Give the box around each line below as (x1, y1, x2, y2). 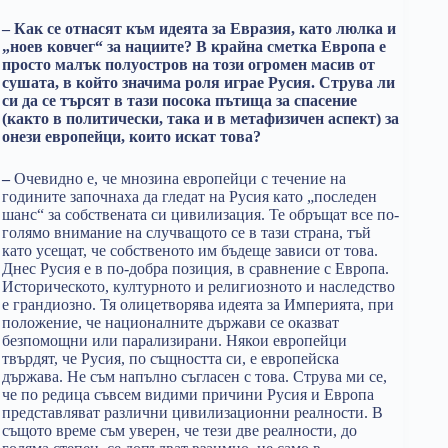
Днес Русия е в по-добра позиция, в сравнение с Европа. (2, 260, 389, 277)
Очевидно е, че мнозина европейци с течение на (14, 170, 346, 187)
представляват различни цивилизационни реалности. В (2, 404, 383, 421)
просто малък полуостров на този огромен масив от (2, 56, 375, 73)
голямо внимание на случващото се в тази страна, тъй (2, 224, 371, 241)
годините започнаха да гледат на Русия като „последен (2, 188, 377, 205)
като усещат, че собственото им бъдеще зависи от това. (2, 242, 378, 259)
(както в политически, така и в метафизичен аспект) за (2, 110, 399, 127)
